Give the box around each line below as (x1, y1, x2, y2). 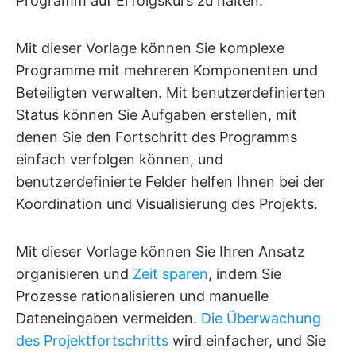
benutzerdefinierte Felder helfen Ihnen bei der (16, 173, 325, 191)
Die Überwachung (201, 310, 321, 327)
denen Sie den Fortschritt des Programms (16, 129, 297, 146)
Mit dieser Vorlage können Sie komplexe (16, 40, 284, 57)
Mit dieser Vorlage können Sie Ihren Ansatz (16, 243, 305, 261)
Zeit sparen (133, 265, 208, 283)
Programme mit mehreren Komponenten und (16, 62, 318, 79)
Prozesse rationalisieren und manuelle (16, 288, 269, 305)
